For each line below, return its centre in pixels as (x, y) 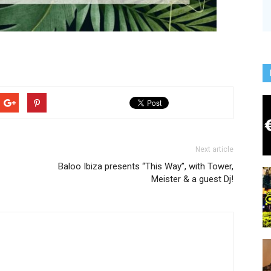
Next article (214, 149)
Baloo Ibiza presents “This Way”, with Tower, (146, 166)
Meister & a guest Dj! (192, 179)
